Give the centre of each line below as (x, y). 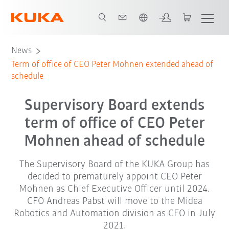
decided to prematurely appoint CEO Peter (114, 177)
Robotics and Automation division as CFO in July (114, 214)
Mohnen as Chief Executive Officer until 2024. (114, 189)
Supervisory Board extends (114, 106)
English (37, 10)
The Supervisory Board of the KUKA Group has (114, 165)
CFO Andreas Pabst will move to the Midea (114, 201)
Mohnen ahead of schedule (114, 142)
